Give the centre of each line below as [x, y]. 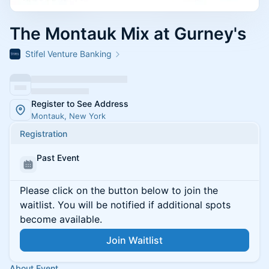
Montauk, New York [68, 116]
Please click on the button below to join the [119, 190]
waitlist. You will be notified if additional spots [125, 205]
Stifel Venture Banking [68, 54]
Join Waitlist [134, 240]
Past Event [58, 158]
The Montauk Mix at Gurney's [128, 34]
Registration [44, 134]
